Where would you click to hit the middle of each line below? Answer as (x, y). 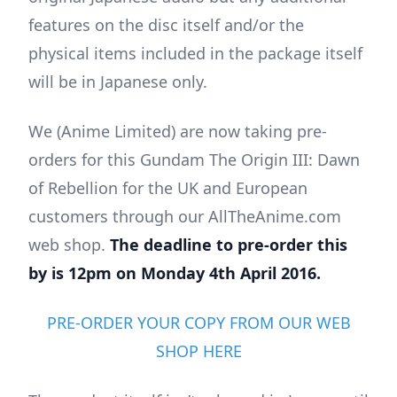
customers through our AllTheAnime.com (185, 217)
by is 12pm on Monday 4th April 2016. (175, 273)
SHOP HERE (198, 351)
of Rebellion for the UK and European (168, 188)
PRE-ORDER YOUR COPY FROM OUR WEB (198, 323)
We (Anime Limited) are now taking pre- (178, 132)
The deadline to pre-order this (229, 245)
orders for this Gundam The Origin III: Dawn (194, 160)
